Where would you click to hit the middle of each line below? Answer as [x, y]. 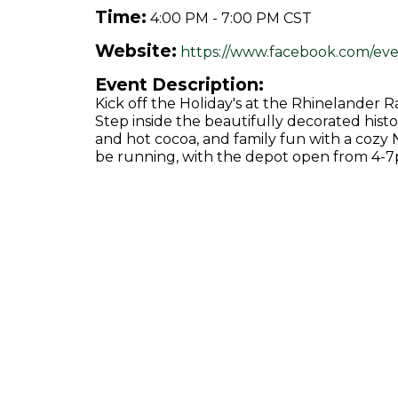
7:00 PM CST [267, 18]
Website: [136, 51]
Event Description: [179, 84]
